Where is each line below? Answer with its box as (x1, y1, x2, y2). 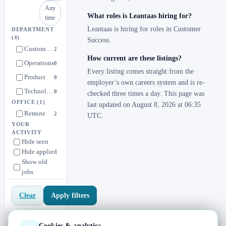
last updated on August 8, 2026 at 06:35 (87, 101, 201, 109)
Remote (24, 109, 45, 118)
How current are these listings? (87, 54, 182, 63)
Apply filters (51, 191, 89, 199)
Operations (24, 59, 54, 67)
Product (24, 73, 45, 81)
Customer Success (45, 45, 52, 53)
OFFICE (12, 99, 37, 105)
